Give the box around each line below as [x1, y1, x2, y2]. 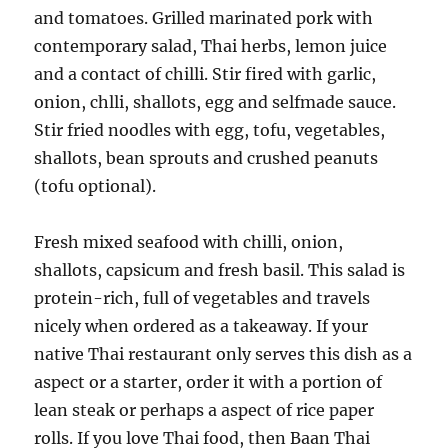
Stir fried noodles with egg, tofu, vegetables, [34, 120, 386, 140]
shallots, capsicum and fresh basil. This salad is [34, 260, 406, 280]
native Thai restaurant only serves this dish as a [34, 344, 413, 364]
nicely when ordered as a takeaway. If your [34, 316, 369, 336]
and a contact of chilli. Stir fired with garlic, [34, 64, 377, 84]
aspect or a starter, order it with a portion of [34, 372, 383, 392]
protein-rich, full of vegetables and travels [34, 288, 371, 308]
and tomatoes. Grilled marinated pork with [34, 8, 374, 28]
